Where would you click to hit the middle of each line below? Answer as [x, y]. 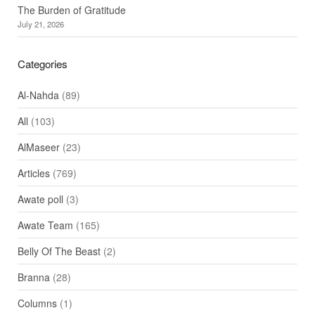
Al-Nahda [38, 95]
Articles [33, 173]
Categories [42, 63]
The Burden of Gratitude [71, 9]
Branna [33, 277]
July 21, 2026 [40, 24]
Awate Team [45, 225]
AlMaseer [38, 147]
